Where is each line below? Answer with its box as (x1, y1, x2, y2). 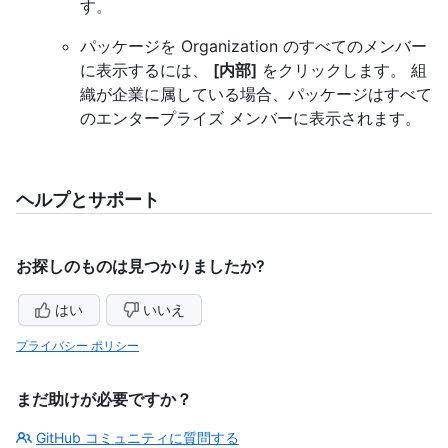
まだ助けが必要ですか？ (16, 388, 192, 409)
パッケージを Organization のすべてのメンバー (80, 35, 427, 56)
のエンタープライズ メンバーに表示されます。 (80, 107, 421, 128)
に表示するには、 (80, 59, 213, 80)
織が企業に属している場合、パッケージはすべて (80, 83, 432, 104)
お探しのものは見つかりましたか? (16, 255, 265, 276)
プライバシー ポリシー (16, 337, 139, 353)
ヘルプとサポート (16, 188, 160, 210)
